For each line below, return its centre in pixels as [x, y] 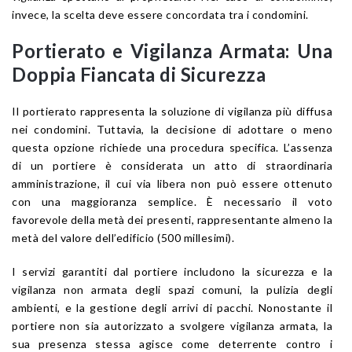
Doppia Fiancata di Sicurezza [139, 75]
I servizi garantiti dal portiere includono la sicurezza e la [172, 272]
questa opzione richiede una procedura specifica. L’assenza [172, 148]
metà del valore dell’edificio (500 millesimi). [123, 238]
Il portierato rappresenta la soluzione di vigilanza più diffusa [172, 112]
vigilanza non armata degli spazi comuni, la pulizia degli [172, 290]
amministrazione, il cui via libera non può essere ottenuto [172, 184]
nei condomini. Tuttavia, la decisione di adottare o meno [172, 130]
